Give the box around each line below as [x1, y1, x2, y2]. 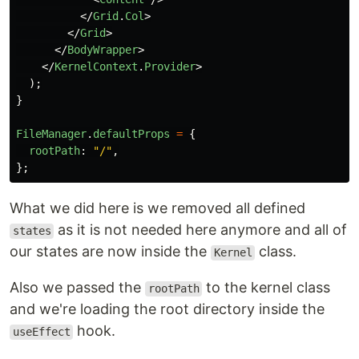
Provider [144, 60, 196, 74]
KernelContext [54, 60, 138, 74]
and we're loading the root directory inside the [10, 301, 325, 318]
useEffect [12, 325, 71, 339]
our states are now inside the [10, 243, 211, 260]
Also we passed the [10, 279, 145, 296]
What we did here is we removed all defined [10, 200, 305, 217]
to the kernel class [202, 279, 331, 296]
